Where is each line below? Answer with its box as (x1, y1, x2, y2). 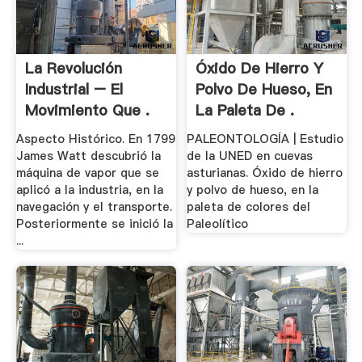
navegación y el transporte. (15, 199, 172, 216)
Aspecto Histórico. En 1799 (15, 131, 175, 148)
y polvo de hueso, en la (187, 182, 319, 199)
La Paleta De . (196, 100, 295, 121)
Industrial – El (24, 79, 123, 100)
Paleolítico (187, 216, 249, 233)
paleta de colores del (187, 199, 311, 216)
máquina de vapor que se (15, 165, 159, 182)
